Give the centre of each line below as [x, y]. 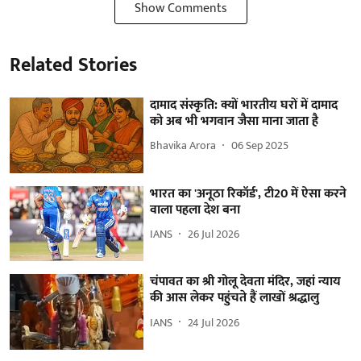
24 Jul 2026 [214, 322]
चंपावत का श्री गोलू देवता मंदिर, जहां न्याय [246, 282]
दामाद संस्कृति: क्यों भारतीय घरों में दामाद [244, 105]
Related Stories [73, 65]
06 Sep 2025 [260, 146]
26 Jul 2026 [214, 234]
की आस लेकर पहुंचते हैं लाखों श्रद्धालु [235, 298]
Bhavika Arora [183, 146]
